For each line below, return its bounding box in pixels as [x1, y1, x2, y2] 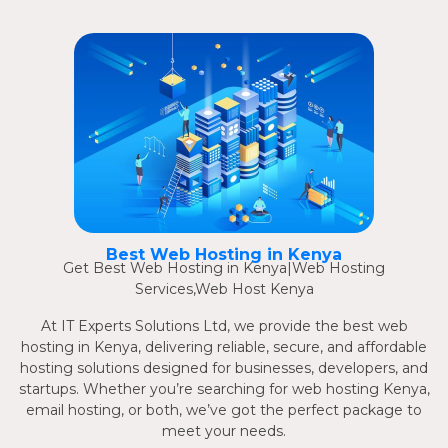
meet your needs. [162, 422, 286, 441]
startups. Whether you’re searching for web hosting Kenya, [18, 380, 430, 399]
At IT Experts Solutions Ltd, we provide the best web [40, 317, 408, 336]
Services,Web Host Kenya [134, 280, 314, 299]
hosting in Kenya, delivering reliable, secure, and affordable [21, 338, 427, 357]
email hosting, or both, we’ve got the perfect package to [26, 401, 422, 420]
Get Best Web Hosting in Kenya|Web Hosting [63, 259, 385, 278]
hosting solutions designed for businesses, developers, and [20, 359, 428, 378]
